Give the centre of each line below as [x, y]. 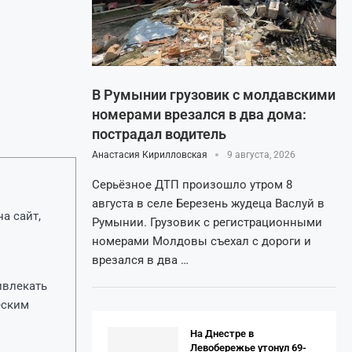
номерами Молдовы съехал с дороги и [202, 242]
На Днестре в [222, 333]
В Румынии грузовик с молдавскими [214, 95]
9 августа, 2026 [261, 155]
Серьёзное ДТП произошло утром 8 [192, 185]
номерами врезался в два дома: [199, 115]
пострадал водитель [159, 134]
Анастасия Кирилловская [150, 155]
